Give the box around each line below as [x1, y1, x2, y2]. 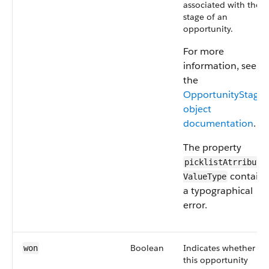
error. [183, 199, 207, 211]
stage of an [183, 11, 228, 22]
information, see [183, 59, 256, 72]
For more [183, 45, 224, 58]
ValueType [183, 172, 226, 181]
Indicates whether [183, 243, 255, 253]
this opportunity [183, 255, 248, 265]
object [183, 103, 211, 115]
